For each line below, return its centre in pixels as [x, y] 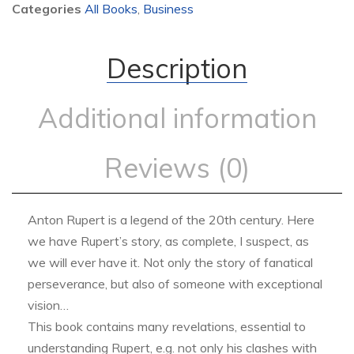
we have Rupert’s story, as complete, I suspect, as [168, 241]
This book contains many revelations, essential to [167, 327]
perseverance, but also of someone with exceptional [175, 284]
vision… [48, 305]
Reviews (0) [177, 168]
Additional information [177, 119]
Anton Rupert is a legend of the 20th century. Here [171, 220]
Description [177, 69]
